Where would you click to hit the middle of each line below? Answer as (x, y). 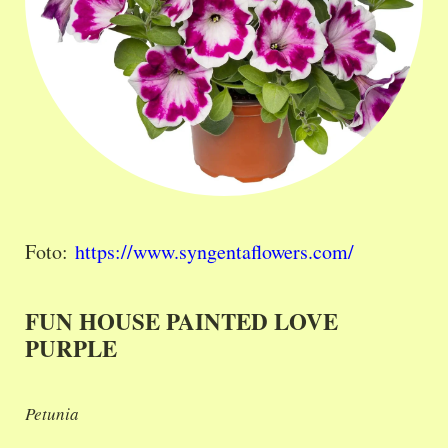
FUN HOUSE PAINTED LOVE (181, 321)
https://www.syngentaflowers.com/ (214, 251)
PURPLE (71, 348)
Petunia (52, 413)
